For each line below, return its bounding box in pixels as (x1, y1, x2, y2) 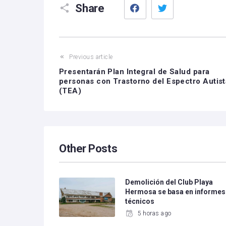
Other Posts (59, 142, 118, 155)
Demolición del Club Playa (125, 178, 213, 186)
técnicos (125, 197, 155, 205)
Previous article (69, 53, 113, 61)
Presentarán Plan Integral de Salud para (59, 67, 210, 76)
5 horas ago (137, 210, 172, 217)
